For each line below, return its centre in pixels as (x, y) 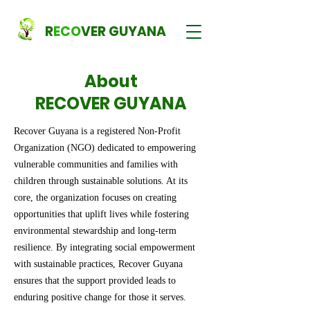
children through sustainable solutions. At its (101, 181)
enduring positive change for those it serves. (100, 297)
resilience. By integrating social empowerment (104, 247)
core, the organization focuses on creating (95, 198)
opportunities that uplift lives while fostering (101, 214)
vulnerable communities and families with (96, 164)
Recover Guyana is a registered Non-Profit (97, 131)
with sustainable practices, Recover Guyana (98, 264)
